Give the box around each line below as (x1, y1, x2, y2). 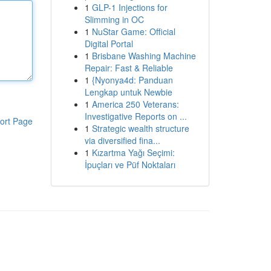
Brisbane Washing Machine (91, 50, 196, 62)
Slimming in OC (84, 13, 144, 25)
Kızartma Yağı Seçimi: (91, 146, 175, 158)
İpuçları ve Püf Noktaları (84, 158, 175, 171)
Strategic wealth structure (91, 122, 189, 134)
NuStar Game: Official (91, 25, 175, 38)
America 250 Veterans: (91, 98, 179, 110)
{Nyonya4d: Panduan (91, 74, 173, 86)
